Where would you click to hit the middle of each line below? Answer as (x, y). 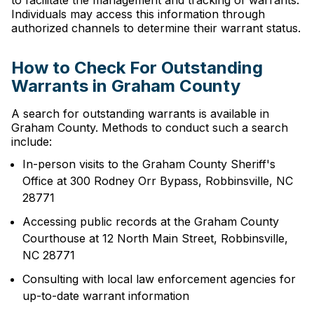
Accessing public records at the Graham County (151, 221)
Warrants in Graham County (126, 86)
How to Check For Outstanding (137, 68)
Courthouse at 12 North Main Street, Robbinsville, (155, 238)
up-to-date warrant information (106, 296)
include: (32, 142)
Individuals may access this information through (138, 14)
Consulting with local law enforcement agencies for (159, 279)
